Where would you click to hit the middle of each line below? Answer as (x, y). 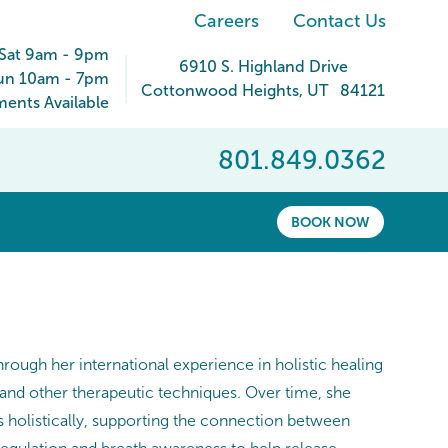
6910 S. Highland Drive (263, 66)
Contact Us (339, 21)
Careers (226, 21)
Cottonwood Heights (220, 90)
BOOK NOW (330, 222)
